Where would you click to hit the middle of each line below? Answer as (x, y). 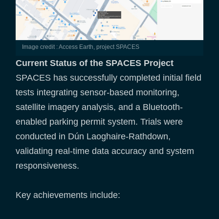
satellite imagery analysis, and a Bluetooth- (99, 107)
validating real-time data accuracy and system (105, 151)
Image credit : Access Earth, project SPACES (81, 47)
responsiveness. (47, 166)
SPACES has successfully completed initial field (109, 78)
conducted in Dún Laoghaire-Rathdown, (93, 137)
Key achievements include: (68, 195)
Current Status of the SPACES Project (95, 63)
